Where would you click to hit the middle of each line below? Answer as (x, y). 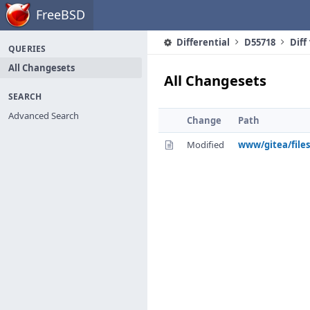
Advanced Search (44, 116)
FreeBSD (61, 15)
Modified (206, 145)
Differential (202, 42)
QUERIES (27, 49)
